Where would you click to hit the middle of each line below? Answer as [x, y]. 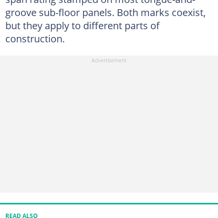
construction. [35, 38]
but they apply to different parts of [82, 25]
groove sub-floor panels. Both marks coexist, [105, 12]
